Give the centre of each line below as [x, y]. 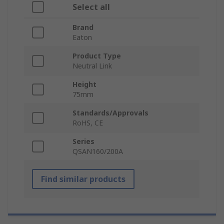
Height [84, 84]
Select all [91, 7]
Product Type [97, 56]
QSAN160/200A [98, 151]
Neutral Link [92, 66]
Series [83, 141]
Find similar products [83, 179]
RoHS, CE [88, 123]
